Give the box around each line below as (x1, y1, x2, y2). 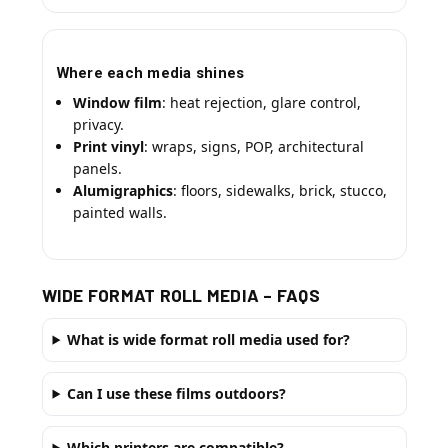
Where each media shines (56, 63, 245, 82)
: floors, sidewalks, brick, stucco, (172, 180, 387, 200)
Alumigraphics (72, 180, 173, 200)
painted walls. (72, 202, 167, 222)
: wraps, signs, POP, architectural (143, 136, 364, 156)
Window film (72, 92, 162, 112)
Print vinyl (72, 136, 144, 156)
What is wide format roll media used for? (67, 329, 351, 349)
